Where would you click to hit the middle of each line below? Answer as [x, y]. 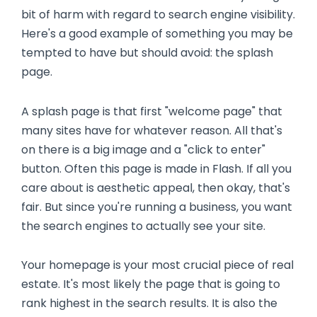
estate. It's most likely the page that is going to [151, 284]
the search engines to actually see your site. [143, 226]
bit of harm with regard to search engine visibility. [158, 14]
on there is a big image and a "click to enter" [143, 149]
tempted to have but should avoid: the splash [147, 52]
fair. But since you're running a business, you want [157, 207]
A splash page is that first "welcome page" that [152, 111]
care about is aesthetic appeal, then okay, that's [156, 188]
